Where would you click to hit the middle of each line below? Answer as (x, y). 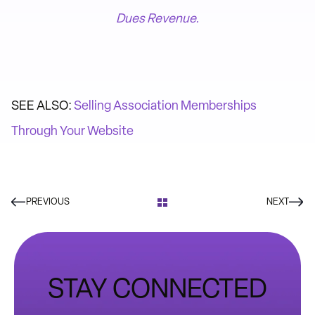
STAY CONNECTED (157, 288)
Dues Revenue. (157, 18)
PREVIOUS (48, 201)
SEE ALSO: (43, 105)
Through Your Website (72, 131)
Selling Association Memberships (165, 105)
